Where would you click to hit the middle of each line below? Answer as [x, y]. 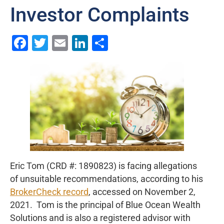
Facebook [62, 43]
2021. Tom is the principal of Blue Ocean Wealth [105, 205]
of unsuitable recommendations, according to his [106, 179]
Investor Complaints [100, 14]
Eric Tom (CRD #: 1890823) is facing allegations [103, 166]
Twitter [72, 43]
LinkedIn [118, 43]
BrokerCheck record [49, 192]
